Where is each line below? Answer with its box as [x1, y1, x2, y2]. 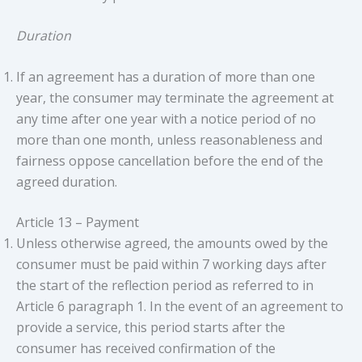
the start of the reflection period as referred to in [16, 276, 314, 295]
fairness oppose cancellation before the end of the [16, 152, 323, 170]
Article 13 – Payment [16, 213, 139, 232]
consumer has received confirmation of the [16, 339, 276, 358]
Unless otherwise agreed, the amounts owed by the [16, 234, 328, 253]
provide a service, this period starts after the [16, 318, 285, 337]
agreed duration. [16, 173, 117, 192]
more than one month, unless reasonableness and [16, 131, 322, 149]
